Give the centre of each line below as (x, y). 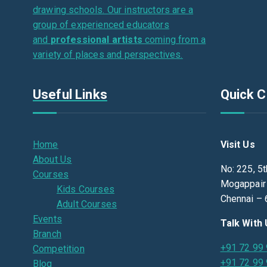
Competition (59, 249)
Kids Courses (86, 189)
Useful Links (70, 94)
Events (47, 219)
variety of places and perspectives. (108, 54)
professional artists (96, 39)
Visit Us (237, 144)
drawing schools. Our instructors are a (113, 10)
